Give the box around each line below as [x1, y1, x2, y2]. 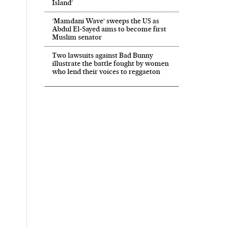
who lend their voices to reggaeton [52, 67, 160, 76]
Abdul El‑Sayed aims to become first [52, 25, 166, 33]
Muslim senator [52, 33, 102, 42]
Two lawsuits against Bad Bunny [52, 51, 153, 60]
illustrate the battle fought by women [52, 59, 169, 68]
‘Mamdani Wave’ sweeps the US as [52, 17, 159, 25]
